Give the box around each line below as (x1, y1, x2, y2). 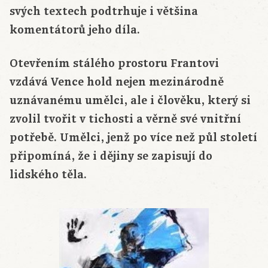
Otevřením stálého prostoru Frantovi (10, 56, 219, 72)
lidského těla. (10, 167, 87, 183)
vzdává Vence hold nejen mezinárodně (10, 74, 224, 90)
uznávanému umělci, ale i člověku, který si (10, 93, 251, 109)
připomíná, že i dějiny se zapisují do (10, 148, 212, 165)
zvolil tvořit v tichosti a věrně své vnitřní (10, 111, 241, 127)
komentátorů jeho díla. (10, 22, 140, 38)
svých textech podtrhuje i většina (10, 4, 198, 20)
